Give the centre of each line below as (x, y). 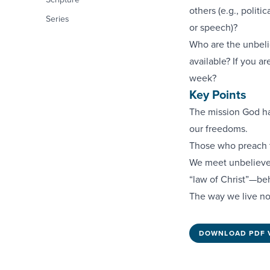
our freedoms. (218, 128)
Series (58, 19)
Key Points (218, 94)
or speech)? (213, 27)
